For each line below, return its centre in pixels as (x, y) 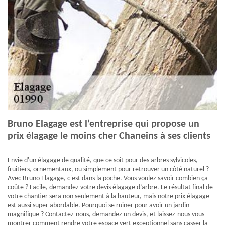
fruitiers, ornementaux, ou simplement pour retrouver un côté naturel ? (108, 170)
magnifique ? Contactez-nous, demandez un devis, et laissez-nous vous (106, 215)
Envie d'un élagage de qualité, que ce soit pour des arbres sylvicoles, (103, 161)
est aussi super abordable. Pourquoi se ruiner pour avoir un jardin (98, 206)
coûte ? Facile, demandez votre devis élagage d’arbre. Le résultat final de (110, 188)
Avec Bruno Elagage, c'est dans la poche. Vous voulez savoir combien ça (108, 179)
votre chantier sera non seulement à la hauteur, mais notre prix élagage (108, 197)
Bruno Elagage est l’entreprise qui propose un (103, 124)
